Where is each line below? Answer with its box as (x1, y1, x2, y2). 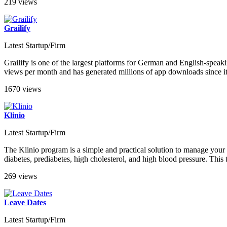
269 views (4, 172, 37, 181)
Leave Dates (4, 198, 46, 207)
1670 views (4, 85, 41, 94)
